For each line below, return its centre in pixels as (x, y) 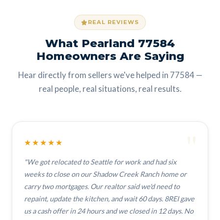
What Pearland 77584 (110, 43)
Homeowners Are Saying (110, 56)
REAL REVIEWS (113, 22)
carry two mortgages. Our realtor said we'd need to (102, 186)
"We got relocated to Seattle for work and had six (100, 162)
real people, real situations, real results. (110, 89)
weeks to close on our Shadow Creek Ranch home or (105, 174)
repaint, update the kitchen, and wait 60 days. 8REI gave (109, 199)
